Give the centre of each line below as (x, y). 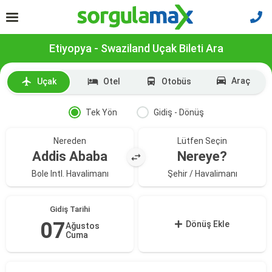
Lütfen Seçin (202, 141)
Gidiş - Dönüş (178, 112)
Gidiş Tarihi (70, 209)
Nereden (70, 141)
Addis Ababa (70, 156)
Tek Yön (101, 112)
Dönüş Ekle (208, 224)
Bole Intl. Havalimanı (70, 174)
